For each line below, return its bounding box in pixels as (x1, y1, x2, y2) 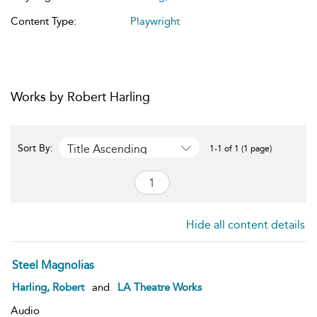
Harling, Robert (12, 281, 84, 294)
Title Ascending (67, 142, 147, 156)
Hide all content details (186, 218, 305, 231)
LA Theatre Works (117, 281, 202, 294)
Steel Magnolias (12, 258, 94, 272)
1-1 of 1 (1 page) (209, 144, 272, 154)
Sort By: (18, 142, 56, 154)
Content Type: (11, 15, 76, 28)
